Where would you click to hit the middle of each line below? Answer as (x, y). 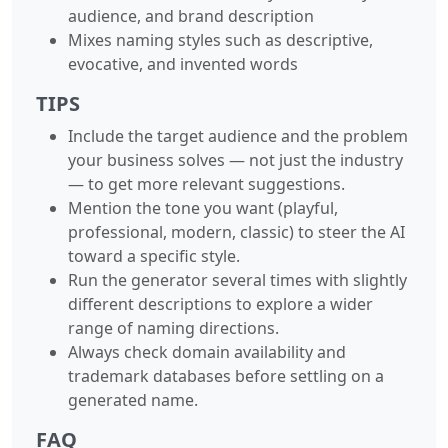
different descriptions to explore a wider (220, 303)
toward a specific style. (154, 255)
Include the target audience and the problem (238, 135)
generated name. (133, 399)
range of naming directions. (173, 327)
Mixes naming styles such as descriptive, (220, 39)
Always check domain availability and (207, 351)
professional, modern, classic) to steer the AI (236, 231)
